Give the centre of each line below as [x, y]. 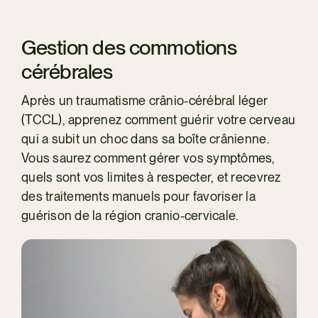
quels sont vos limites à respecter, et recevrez [151, 177]
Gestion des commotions [129, 48]
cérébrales [67, 72]
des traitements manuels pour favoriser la [138, 197]
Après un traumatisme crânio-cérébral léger [144, 101]
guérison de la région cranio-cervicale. [130, 216]
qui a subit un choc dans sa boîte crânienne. [145, 139]
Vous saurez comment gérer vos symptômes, [148, 158]
